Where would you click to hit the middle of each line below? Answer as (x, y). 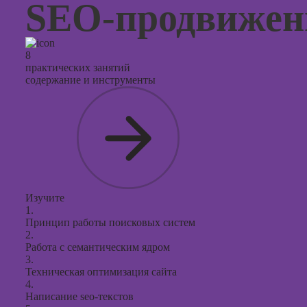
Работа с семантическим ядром (98, 247)
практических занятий (78, 67)
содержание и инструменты (90, 80)
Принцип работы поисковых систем (110, 222)
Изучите (45, 198)
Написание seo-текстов (79, 296)
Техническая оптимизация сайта (101, 272)
